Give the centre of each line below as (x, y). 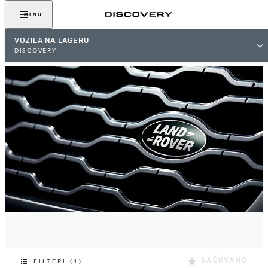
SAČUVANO (225, 261)
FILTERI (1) (58, 261)
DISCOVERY (36, 51)
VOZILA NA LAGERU (52, 40)
